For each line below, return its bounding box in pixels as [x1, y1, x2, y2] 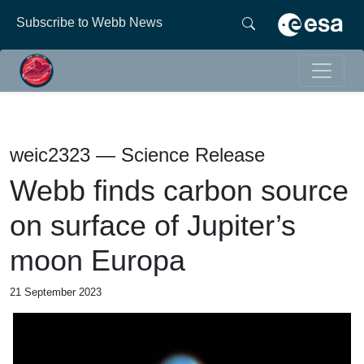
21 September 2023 [10, 285, 102, 298]
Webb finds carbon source [10, 173, 349, 207]
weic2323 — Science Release [10, 143, 265, 166]
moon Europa [10, 243, 185, 277]
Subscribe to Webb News [16, 15, 162, 29]
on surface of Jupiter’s [10, 208, 296, 242]
